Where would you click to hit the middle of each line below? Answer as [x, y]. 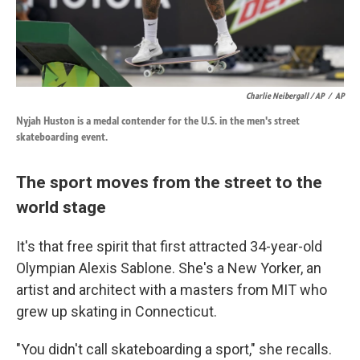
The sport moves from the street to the [169, 182]
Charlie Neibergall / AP [285, 95]
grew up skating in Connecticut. [117, 311]
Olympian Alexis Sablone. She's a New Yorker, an [169, 268]
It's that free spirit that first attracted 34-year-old [169, 246]
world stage [61, 207]
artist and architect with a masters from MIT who [172, 289]
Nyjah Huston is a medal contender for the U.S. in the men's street [158, 121]
